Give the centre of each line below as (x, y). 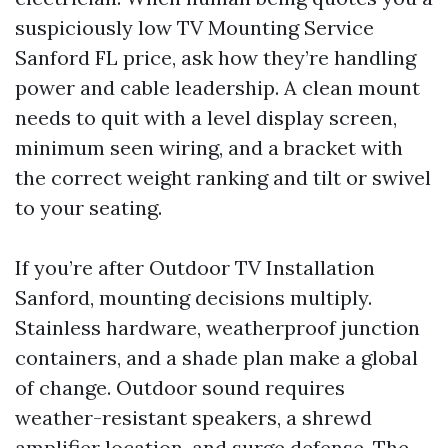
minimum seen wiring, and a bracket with (209, 147)
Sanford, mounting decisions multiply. (193, 297)
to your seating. (88, 207)
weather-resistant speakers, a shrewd (193, 417)
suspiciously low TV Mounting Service (194, 27)
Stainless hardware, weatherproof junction (217, 327)
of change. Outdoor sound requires (180, 387)
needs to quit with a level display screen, (206, 117)
